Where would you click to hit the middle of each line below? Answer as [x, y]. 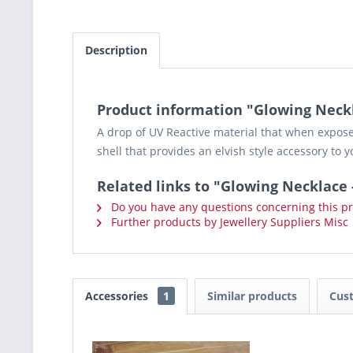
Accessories [118, 296]
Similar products [252, 296]
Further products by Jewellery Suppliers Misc [228, 222]
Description [116, 50]
